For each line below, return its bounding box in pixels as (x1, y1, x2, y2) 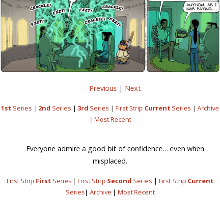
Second (107, 176, 132, 186)
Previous (89, 83, 117, 93)
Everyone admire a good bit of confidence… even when (26, 143, 205, 153)
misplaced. (93, 156, 127, 165)
